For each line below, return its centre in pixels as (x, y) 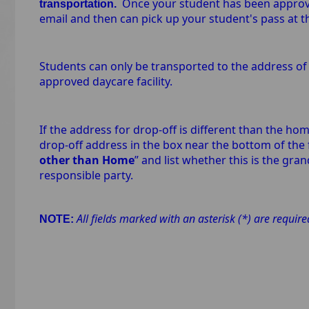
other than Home (87, 160)
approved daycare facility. (106, 82)
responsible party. (86, 175)
